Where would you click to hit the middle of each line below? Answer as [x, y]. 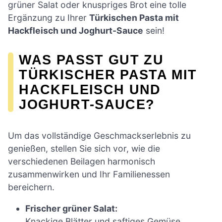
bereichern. [31, 187]
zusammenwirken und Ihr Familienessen [89, 174]
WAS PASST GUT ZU [91, 59]
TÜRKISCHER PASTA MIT [108, 74]
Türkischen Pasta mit [134, 17]
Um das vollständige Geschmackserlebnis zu [99, 135]
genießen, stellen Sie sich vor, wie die [84, 148]
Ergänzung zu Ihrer [49, 17]
